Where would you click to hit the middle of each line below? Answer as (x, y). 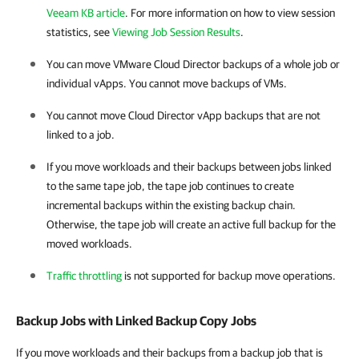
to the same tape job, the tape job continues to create (170, 186)
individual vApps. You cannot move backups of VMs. (167, 83)
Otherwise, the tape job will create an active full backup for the (191, 224)
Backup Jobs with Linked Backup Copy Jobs (136, 321)
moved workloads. (89, 244)
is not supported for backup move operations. (229, 276)
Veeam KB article (86, 13)
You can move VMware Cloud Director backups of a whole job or (193, 64)
